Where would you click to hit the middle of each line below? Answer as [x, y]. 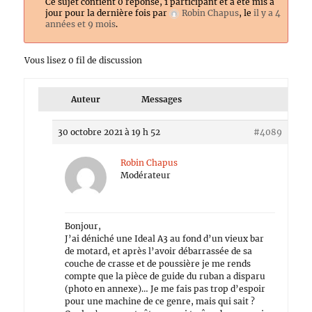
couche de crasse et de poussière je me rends [158, 264]
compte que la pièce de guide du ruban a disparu [165, 276]
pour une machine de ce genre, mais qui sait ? [160, 301]
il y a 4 [267, 13]
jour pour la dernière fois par [107, 13]
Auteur [86, 99]
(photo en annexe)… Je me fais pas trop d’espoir [165, 289]
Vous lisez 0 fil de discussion [84, 60]
